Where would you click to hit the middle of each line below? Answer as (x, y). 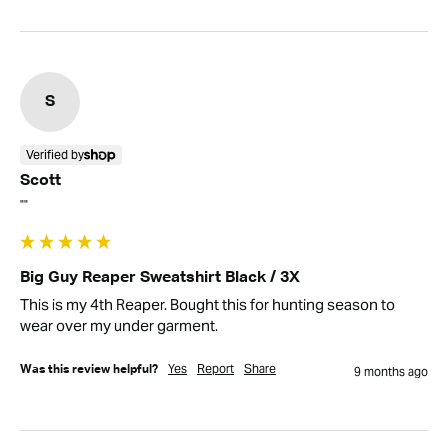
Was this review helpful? (89, 369)
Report (215, 368)
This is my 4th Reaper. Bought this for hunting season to (207, 304)
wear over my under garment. (119, 325)
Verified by (55, 154)
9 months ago (391, 371)
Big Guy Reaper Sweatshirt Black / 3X (160, 277)
